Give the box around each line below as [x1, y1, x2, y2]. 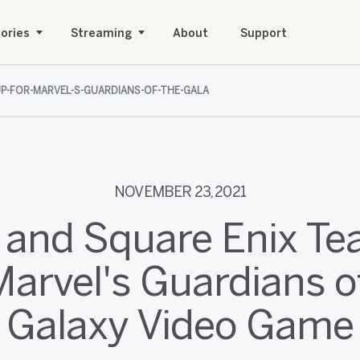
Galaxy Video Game [6, 301, 354, 350]
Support [240, 27, 287, 40]
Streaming [71, 27, 132, 40]
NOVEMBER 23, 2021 [114, 183, 246, 201]
